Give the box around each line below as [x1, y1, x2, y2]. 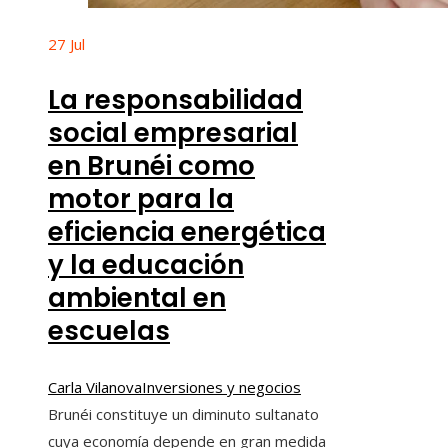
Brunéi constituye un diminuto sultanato [48, 403, 319, 424]
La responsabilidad [48, 81, 303, 118]
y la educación [48, 246, 244, 283]
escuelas [48, 312, 170, 349]
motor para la [48, 180, 234, 217]
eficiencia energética [48, 213, 326, 250]
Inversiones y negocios [142, 376, 301, 397]
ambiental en [48, 279, 226, 316]
